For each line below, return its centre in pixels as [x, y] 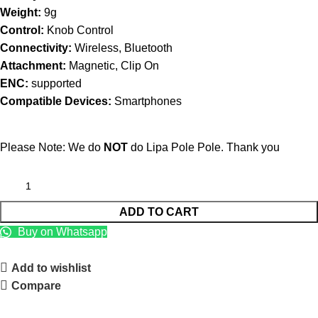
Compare [37, 285]
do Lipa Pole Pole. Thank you [204, 147]
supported [56, 83]
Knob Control [79, 30]
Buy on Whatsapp [61, 231]
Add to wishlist [51, 268]
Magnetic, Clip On [114, 65]
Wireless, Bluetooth [122, 48]
